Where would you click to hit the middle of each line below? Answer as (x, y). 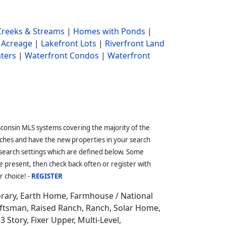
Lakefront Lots (69, 43)
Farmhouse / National (111, 196)
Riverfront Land (135, 43)
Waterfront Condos (62, 55)
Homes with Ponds (109, 31)
